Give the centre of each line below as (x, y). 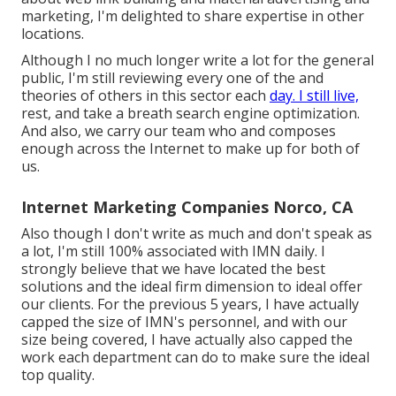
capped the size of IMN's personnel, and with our (184, 322)
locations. (53, 34)
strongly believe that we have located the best (173, 269)
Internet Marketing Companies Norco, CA (187, 207)
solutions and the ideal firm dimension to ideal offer (192, 287)
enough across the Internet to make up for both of (190, 149)
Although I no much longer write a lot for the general (198, 61)
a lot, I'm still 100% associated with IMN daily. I (173, 251)
